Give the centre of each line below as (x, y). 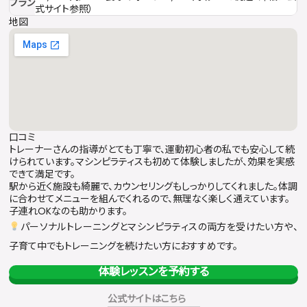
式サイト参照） (64, 9)
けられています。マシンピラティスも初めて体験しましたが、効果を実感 (152, 161)
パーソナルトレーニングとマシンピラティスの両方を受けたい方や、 (159, 226)
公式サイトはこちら (146, 298)
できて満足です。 (42, 174)
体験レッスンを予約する (153, 271)
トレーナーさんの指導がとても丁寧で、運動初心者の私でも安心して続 (152, 149)
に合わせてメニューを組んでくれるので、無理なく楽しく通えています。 (150, 198)
